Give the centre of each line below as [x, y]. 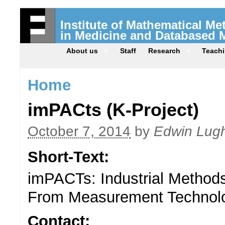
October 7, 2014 [79, 132]
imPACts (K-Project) [113, 110]
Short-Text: [71, 157]
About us [82, 51]
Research [164, 51]
